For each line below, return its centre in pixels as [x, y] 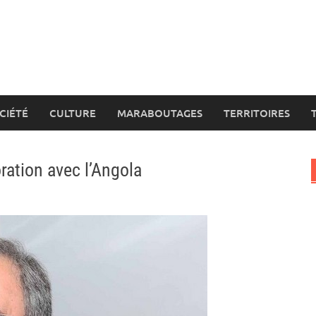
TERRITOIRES [257, 113]
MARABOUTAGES [160, 113]
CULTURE [73, 113]
